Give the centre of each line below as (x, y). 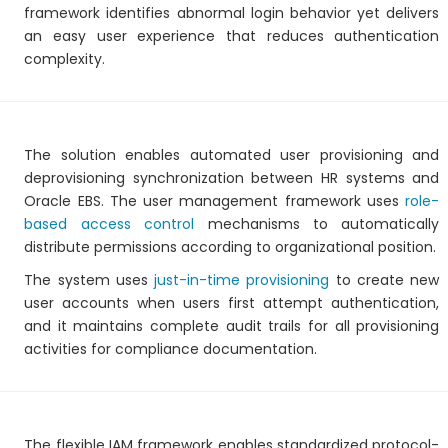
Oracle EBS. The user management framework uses (215, 201)
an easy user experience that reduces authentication (232, 36)
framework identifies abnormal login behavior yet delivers (232, 13)
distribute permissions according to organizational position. (230, 247)
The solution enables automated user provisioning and (232, 155)
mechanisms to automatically (317, 224)
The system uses (89, 280)
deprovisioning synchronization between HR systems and (232, 178)
